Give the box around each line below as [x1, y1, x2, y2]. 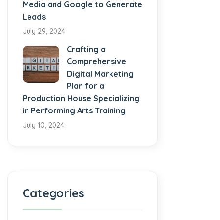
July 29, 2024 [23, 27, 65, 36]
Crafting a [67, 44, 106, 54]
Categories [23, 185, 84, 200]
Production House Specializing [23, 93, 139, 103]
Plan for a [67, 81, 104, 91]
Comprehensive [67, 56, 126, 66]
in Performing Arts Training [23, 105, 126, 115]
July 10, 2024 [23, 120, 64, 130]
